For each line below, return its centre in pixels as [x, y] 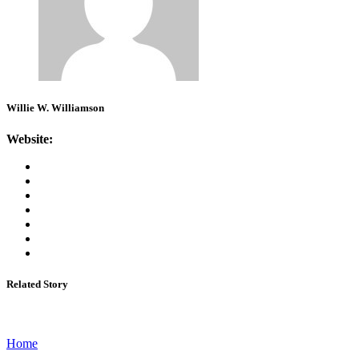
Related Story [37, 284]
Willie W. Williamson [55, 108]
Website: [30, 139]
